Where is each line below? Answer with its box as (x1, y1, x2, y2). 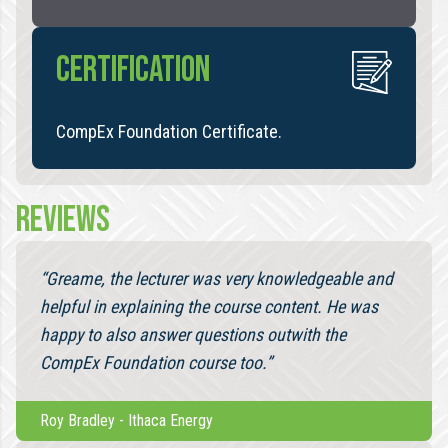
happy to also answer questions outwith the (40, 323, 346, 345)
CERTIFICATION (56, 49, 210, 92)
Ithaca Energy (128, 410, 213, 430)
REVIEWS (16, 198, 110, 242)
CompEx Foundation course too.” (40, 351, 272, 373)
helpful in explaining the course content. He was (40, 295, 378, 317)
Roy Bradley (40, 410, 115, 430)
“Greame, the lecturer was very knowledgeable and (40, 267, 393, 289)
